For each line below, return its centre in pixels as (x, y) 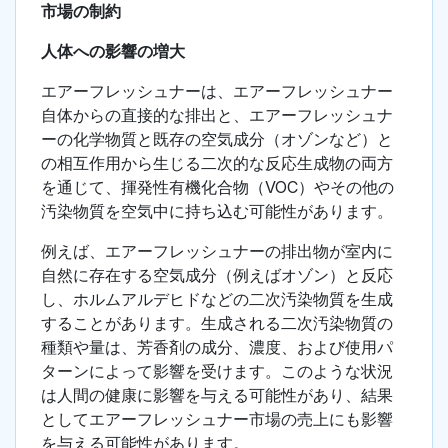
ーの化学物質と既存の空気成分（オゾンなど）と (217, 139)
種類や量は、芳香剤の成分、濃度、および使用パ (217, 347)
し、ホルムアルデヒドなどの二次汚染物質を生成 (217, 299)
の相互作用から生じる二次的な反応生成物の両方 (217, 163)
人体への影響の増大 (113, 51)
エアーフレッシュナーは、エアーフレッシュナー (217, 91)
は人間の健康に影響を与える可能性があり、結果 (217, 395)
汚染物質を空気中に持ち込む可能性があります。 (217, 211)
